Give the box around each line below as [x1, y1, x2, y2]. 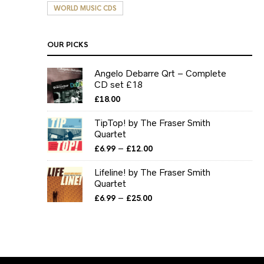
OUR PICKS [47, 40, 88, 49]
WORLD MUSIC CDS [54, 4, 117, 12]
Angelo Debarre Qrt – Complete [94, 68, 226, 78]
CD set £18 [94, 80, 143, 90]
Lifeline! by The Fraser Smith [94, 167, 210, 177]
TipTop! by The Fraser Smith [94, 118, 210, 128]
